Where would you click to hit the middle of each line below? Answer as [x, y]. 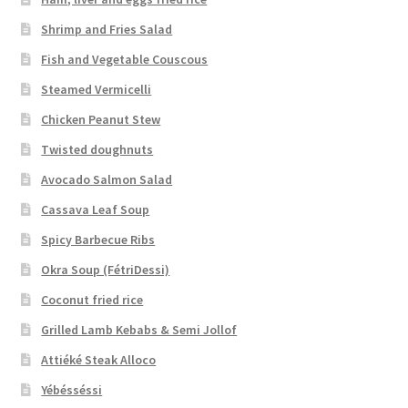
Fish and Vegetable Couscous [125, 59]
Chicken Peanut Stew [101, 119]
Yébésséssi [72, 389]
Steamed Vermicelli [97, 89]
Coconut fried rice [92, 299]
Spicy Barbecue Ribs [98, 239]
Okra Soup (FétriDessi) [106, 269]
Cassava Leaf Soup [96, 209]
